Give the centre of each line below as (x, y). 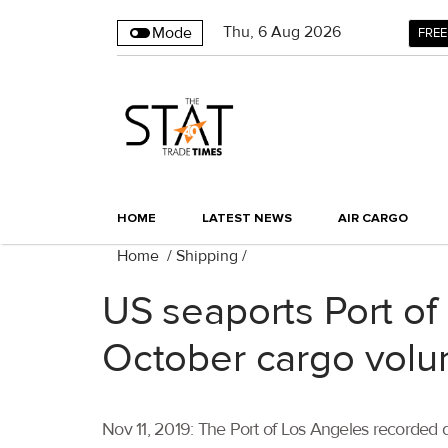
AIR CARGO (373, 218)
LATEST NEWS (247, 218)
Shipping (207, 256)
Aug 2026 (306, 32)
